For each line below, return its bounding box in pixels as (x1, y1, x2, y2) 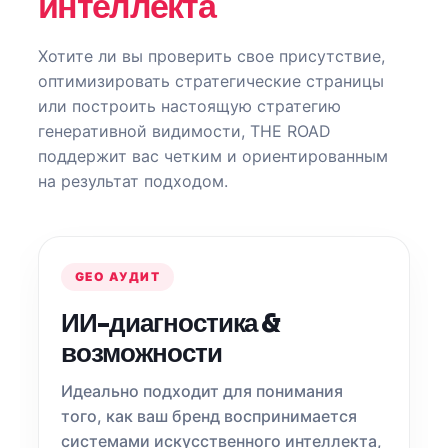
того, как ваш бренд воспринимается (61, 406, 357, 426)
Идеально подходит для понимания (61, 381, 343, 401)
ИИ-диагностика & (61, 307, 281, 340)
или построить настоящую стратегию (38, 96, 341, 116)
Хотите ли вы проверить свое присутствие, (38, 46, 385, 66)
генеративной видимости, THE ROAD (38, 121, 331, 141)
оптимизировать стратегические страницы (38, 71, 384, 91)
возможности (61, 337, 222, 370)
